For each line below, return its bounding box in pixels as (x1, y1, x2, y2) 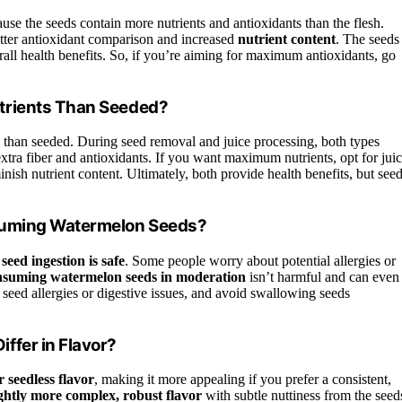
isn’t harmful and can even (246, 268, 399, 284)
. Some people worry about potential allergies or (125, 252, 396, 268)
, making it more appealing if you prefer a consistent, (94, 371, 391, 388)
